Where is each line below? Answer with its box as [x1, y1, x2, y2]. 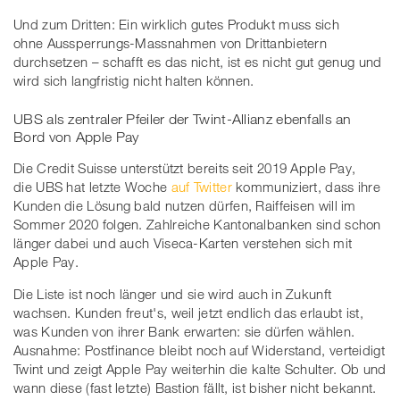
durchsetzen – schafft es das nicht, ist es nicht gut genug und [13, 53, 382, 70]
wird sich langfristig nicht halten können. [13, 71, 254, 88]
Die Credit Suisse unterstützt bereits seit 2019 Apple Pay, [13, 160, 356, 177]
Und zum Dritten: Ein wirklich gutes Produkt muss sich [13, 15, 339, 32]
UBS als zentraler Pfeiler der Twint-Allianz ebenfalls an [13, 111, 352, 128]
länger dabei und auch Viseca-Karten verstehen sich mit [13, 235, 353, 252]
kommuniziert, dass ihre [231, 179, 381, 196]
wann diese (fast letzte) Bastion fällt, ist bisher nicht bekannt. [13, 379, 377, 396]
